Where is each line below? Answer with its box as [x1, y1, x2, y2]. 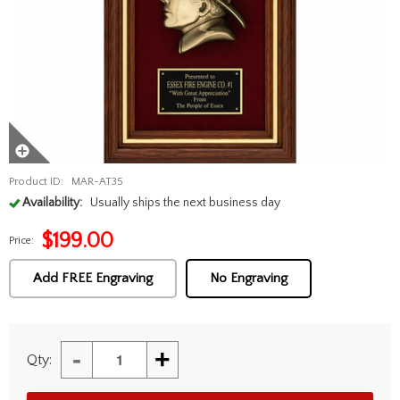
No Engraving [210, 271, 287, 287]
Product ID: [9, 176, 63, 188]
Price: [9, 235, 34, 247]
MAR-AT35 [71, 176, 123, 188]
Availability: [22, 196, 82, 211]
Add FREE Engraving [33, 271, 153, 287]
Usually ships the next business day [89, 196, 280, 211]
